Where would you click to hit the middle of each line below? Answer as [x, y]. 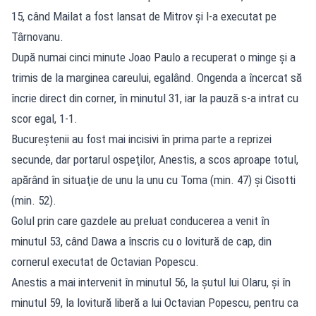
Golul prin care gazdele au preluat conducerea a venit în [140, 220]
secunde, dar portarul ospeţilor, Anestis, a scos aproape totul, [155, 159]
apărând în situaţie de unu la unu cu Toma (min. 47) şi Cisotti [153, 180]
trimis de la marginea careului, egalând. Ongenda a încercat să [157, 77]
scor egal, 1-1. [44, 118]
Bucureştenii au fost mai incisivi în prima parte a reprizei [141, 139]
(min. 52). [34, 200]
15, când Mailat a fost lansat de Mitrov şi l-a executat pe [144, 16]
